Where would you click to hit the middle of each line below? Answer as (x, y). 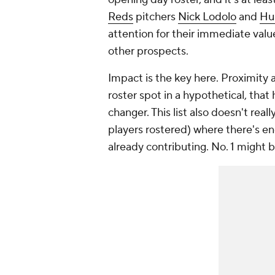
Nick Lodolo (207, 17)
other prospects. (148, 52)
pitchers (156, 17)
